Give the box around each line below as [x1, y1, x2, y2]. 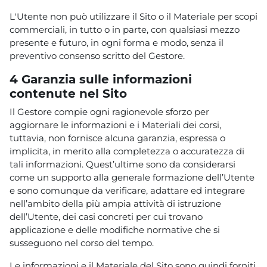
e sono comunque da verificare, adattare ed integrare [10, 184, 245, 196]
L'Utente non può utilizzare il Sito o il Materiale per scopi [10, 10, 257, 22]
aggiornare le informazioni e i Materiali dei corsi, [10, 119, 221, 131]
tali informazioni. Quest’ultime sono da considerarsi [10, 158, 235, 170]
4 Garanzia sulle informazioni [10, 71, 192, 86]
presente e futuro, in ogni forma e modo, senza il [10, 36, 223, 48]
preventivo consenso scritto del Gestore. [10, 49, 185, 61]
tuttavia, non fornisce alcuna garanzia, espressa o [10, 132, 225, 144]
